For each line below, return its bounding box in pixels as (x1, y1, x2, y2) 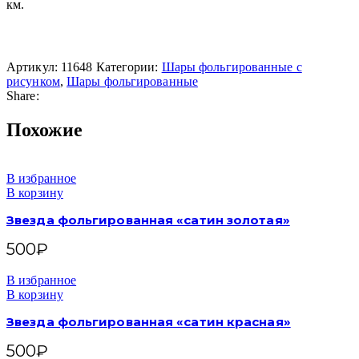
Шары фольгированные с (161, 60, 302, 75)
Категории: (95, 60, 159, 75)
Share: (6, 89, 39, 103)
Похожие (6, 119, 83, 141)
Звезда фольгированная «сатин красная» (6, 314, 291, 329)
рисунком (6, 75, 60, 89)
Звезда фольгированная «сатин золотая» (6, 212, 290, 228)
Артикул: (6, 60, 61, 75)
